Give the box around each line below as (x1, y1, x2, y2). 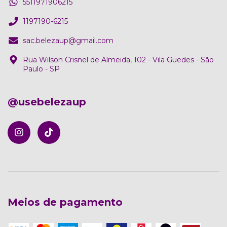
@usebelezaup (8, 95, 86, 108)
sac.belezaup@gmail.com (23, 35, 113, 45)
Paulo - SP (23, 64, 60, 73)
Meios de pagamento (8, 196, 123, 209)
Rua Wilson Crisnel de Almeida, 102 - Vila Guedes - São (23, 55, 214, 64)
